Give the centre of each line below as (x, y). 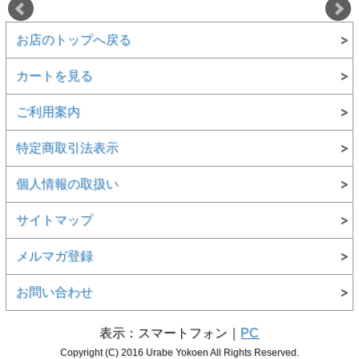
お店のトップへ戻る (73, 39)
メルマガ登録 (54, 256)
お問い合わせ (54, 292)
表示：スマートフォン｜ (170, 333)
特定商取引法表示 (67, 147)
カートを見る (54, 75)
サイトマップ (54, 220)
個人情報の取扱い (67, 184)
